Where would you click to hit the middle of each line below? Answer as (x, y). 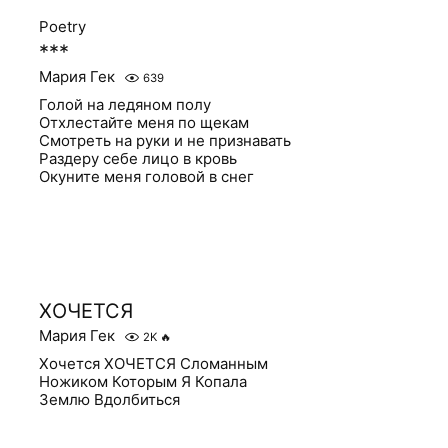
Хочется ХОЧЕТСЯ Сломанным (154, 363)
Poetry (63, 26)
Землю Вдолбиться (110, 399)
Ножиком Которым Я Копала (143, 381)
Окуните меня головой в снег (147, 176)
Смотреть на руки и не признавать (165, 140)
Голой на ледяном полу (125, 104)
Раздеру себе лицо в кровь (138, 158)
